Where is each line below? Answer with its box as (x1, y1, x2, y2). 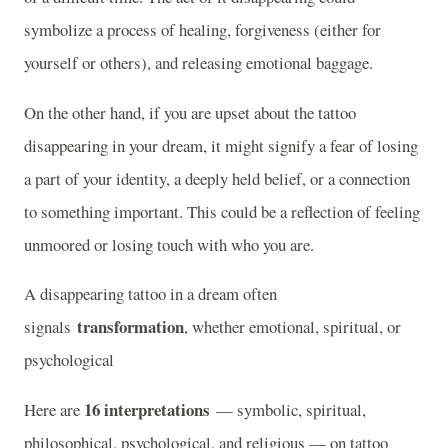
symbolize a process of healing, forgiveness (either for (24, 17, 381, 41)
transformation (77, 314, 184, 340)
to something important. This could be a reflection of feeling (24, 199, 420, 223)
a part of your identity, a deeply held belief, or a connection (24, 166, 410, 190)
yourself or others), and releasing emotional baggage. (24, 50, 373, 74)
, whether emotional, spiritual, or (184, 315, 401, 339)
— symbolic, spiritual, (216, 398, 366, 422)
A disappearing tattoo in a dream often (24, 282, 277, 306)
